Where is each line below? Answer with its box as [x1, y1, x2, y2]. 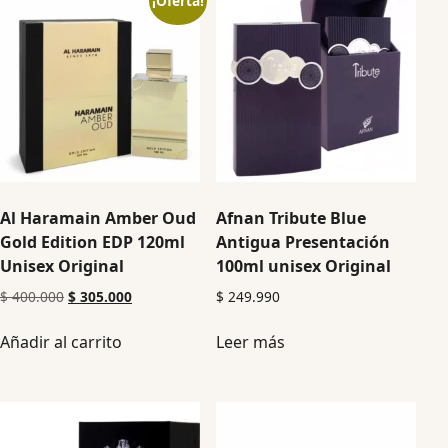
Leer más [216, 331, 286, 354]
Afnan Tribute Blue [216, 207, 367, 230]
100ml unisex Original [216, 255, 392, 278]
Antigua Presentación [216, 231, 391, 254]
